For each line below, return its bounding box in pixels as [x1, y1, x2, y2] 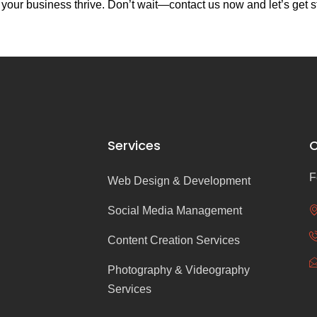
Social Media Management [108, 204, 242, 217]
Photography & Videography [108, 263, 250, 276]
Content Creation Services [108, 234, 240, 246]
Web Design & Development [108, 174, 250, 187]
